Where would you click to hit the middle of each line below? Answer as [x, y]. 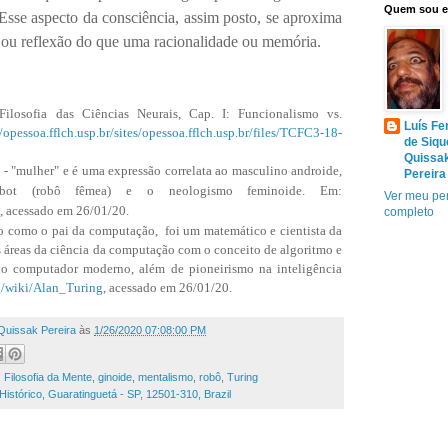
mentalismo [165, 377]
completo [409, 212]
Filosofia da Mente [48, 377]
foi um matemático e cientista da [253, 230]
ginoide [115, 377]
